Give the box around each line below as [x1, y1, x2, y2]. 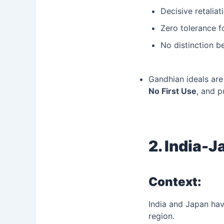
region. [148, 210, 174, 221]
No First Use [148, 85, 196, 96]
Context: [148, 174, 201, 189]
